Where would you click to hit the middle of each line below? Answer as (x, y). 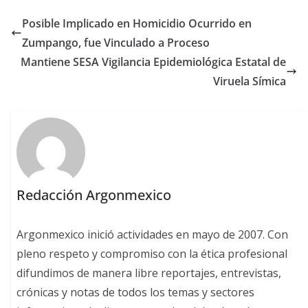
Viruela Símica (250, 81)
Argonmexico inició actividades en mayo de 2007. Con (153, 234)
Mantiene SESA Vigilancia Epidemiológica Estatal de (153, 62)
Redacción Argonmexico (94, 195)
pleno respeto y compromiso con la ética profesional (152, 253)
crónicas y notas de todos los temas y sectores (136, 292)
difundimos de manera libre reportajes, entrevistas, (149, 273)
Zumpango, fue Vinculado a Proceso (116, 43)
